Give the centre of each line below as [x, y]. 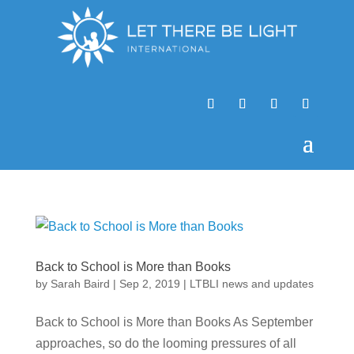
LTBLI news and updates [251, 283]
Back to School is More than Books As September [174, 322]
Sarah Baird [80, 283]
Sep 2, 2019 [149, 283]
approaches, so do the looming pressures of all [166, 343]
